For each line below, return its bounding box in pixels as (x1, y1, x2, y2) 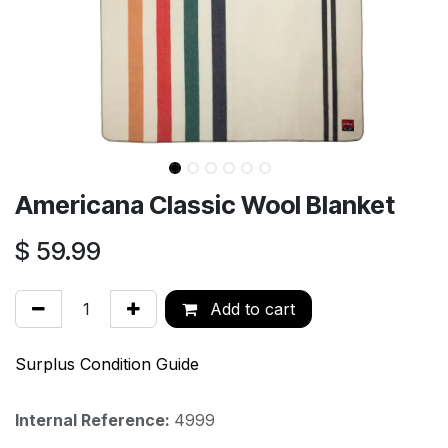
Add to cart (205, 298, 295, 319)
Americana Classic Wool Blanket (15, 189, 395, 220)
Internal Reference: (15, 409, 174, 430)
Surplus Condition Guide (15, 353, 199, 374)
